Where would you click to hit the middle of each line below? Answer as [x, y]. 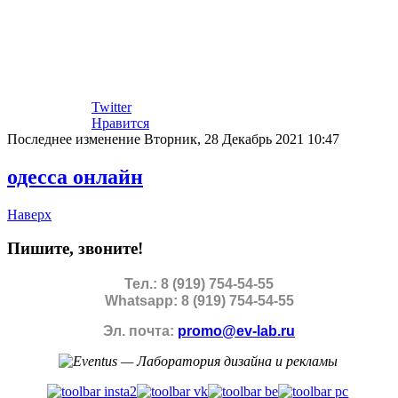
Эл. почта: [140, 330]
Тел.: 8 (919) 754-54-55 [199, 283]
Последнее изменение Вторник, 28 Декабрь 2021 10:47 [173, 139]
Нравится [120, 123]
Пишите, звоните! [75, 249]
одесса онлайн [75, 176]
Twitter [111, 107]
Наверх [29, 214]
